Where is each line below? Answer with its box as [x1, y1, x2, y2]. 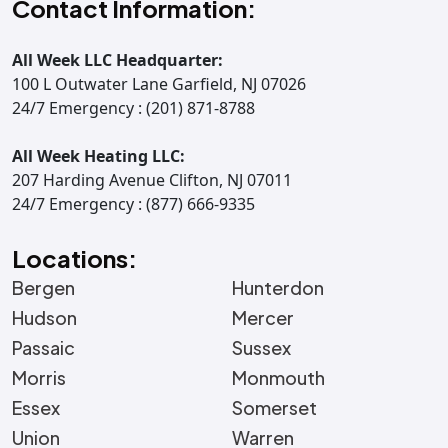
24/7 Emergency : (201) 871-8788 [12, 96, 255, 119]
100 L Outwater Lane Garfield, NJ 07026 [12, 72, 306, 95]
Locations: [12, 242, 137, 273]
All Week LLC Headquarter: [12, 48, 223, 71]
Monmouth [232, 365, 325, 389]
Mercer [232, 305, 294, 329]
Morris [12, 365, 66, 389]
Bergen [12, 275, 75, 299]
